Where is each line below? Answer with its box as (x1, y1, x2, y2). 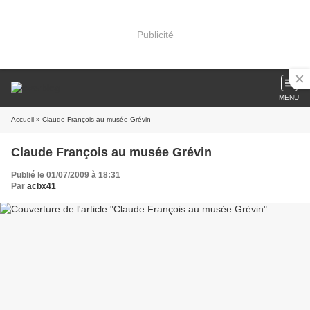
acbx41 (27, 181, 56, 191)
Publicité (136, 28, 174, 40)
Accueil (11, 116, 34, 123)
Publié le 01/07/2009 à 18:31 (11, 170, 120, 180)
